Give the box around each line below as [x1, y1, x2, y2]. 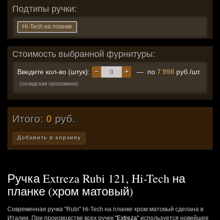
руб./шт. [174, 68, 201, 76]
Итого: [12, 113, 46, 124]
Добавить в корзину [17, 135, 81, 140]
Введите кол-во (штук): [17, 68, 92, 76]
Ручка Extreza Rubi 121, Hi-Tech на [7, 170, 185, 186]
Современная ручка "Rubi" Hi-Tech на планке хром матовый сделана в [7, 206, 203, 213]
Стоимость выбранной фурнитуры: [12, 49, 155, 59]
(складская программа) [20, 81, 78, 86]
